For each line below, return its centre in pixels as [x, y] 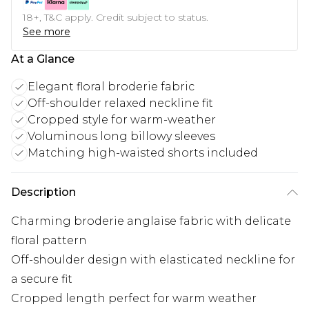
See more [47, 32]
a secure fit [42, 279]
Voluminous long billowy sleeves [121, 137]
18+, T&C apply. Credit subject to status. [116, 18]
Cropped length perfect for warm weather [134, 299]
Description [43, 192]
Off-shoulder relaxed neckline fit [120, 103]
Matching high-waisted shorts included [143, 153]
